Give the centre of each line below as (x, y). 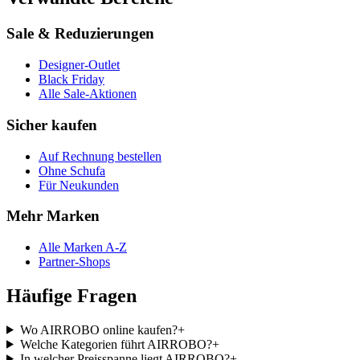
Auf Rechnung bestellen (100, 156)
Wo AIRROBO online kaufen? (98, 329)
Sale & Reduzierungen (80, 34)
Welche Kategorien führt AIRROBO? (116, 344)
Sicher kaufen (52, 125)
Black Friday (72, 80)
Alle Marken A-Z (83, 247)
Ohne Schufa (72, 170)
